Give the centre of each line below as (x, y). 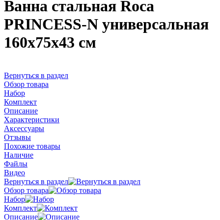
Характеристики (32, 119)
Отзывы (17, 137)
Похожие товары (32, 146)
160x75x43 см (50, 42)
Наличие (19, 155)
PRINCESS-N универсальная (106, 24)
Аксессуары (24, 128)
